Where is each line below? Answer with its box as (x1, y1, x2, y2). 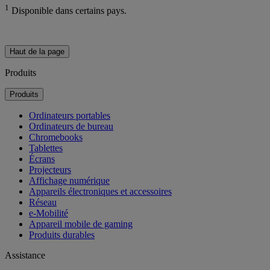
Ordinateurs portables (29, 110, 110, 121)
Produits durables (29, 230, 95, 240)
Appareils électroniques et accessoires (29, 186, 172, 196)
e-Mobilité (29, 208, 68, 218)
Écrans (29, 154, 55, 164)
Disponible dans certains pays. (9, 5, 127, 16)
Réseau (29, 197, 57, 207)
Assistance (5, 250, 45, 260)
